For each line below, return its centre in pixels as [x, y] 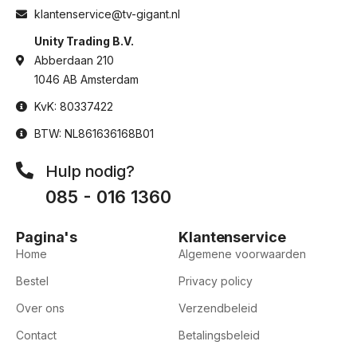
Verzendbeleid [218, 308]
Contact [36, 335]
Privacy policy [216, 281]
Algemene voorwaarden [242, 254]
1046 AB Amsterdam [86, 80]
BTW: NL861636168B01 [94, 134]
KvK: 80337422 [73, 107]
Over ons [40, 308]
